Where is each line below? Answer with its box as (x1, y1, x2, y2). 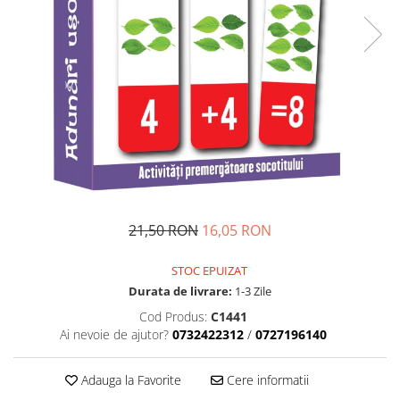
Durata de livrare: (129, 283, 232, 299)
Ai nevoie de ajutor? (60, 326, 169, 343)
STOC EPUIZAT (169, 262, 247, 279)
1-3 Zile (232, 283, 271, 299)
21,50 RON (129, 221, 198, 240)
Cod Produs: (139, 308, 207, 325)
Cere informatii (222, 371, 309, 388)
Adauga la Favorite (77, 371, 181, 388)
